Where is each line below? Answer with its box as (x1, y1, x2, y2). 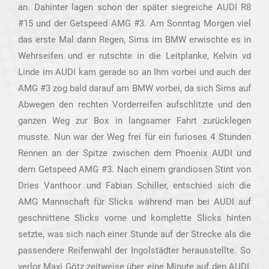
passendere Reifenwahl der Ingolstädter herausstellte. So (18, 245, 251, 256)
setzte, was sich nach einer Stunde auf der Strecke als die (18, 229, 251, 240)
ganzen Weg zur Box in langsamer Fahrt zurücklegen (18, 115, 251, 126)
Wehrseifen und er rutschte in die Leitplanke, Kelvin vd (18, 50, 251, 61)
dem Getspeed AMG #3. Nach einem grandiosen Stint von (18, 164, 251, 175)
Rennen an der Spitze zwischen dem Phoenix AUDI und (18, 148, 251, 159)
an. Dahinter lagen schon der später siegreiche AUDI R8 (18, 2, 251, 13)
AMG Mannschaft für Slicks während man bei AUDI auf (18, 196, 251, 207)
